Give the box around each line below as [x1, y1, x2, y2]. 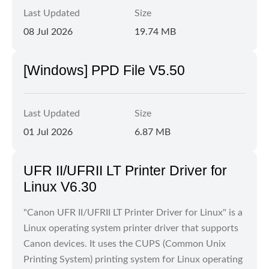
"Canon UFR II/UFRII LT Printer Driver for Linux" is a [23, 208, 243, 217]
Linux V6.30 [23, 179, 97, 195]
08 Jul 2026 [23, 27, 73, 37]
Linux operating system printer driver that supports [23, 223, 238, 233]
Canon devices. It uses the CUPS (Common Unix [23, 239, 226, 249]
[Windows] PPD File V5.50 [23, 62, 185, 78]
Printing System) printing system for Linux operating [23, 255, 243, 264]
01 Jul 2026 [23, 127, 73, 137]
